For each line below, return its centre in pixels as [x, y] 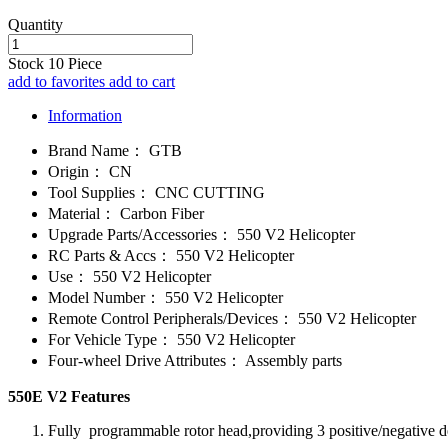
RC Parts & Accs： [110, 255]
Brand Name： [96, 150]
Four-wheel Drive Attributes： [145, 360]
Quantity [35, 24]
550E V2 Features [69, 396]
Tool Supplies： [99, 192]
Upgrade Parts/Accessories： [140, 234]
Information [85, 115]
